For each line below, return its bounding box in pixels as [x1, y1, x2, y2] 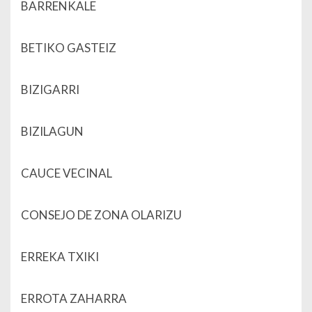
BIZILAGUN [21, 124, 84, 139]
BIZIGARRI [21, 82, 79, 97]
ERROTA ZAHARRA [21, 291, 127, 306]
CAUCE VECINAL [21, 166, 112, 181]
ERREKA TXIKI [21, 249, 99, 265]
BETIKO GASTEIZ [21, 40, 116, 56]
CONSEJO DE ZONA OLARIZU [21, 208, 182, 223]
